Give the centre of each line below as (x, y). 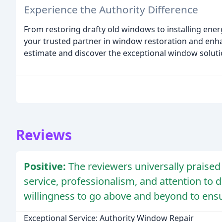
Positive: (46, 166)
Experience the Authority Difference (111, 9)
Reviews (44, 135)
